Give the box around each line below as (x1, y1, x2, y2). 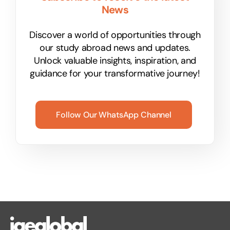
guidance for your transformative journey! (30, 67, 200, 80)
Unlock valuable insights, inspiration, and (34, 54, 196, 67)
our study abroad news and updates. (40, 42, 190, 54)
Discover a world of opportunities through (29, 29, 201, 42)
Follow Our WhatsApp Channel (56, 109, 171, 121)
